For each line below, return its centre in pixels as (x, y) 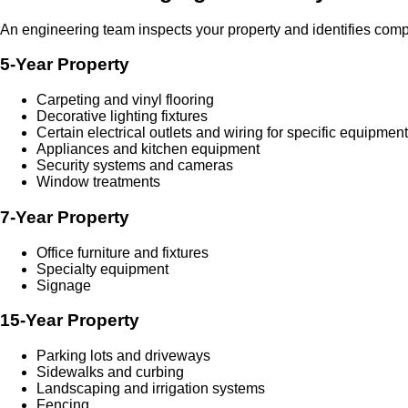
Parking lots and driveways (123, 356)
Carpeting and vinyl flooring (125, 100)
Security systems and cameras (135, 166)
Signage (64, 285)
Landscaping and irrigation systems (151, 388)
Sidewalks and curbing (110, 372)
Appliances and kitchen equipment (148, 149)
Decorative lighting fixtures (122, 117)
